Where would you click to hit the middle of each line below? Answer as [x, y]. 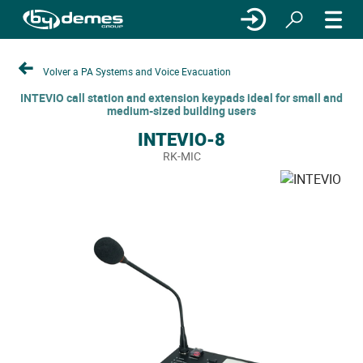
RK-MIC [181, 156]
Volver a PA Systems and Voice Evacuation [137, 71]
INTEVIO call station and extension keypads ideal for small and [181, 98]
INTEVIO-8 [181, 139]
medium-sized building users [181, 111]
